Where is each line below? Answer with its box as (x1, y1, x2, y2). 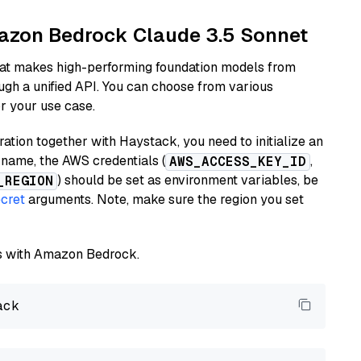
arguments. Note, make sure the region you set (25, 191, 304, 208)
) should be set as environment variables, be (57, 172, 318, 189)
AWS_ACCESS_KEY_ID (169, 153, 306, 170)
